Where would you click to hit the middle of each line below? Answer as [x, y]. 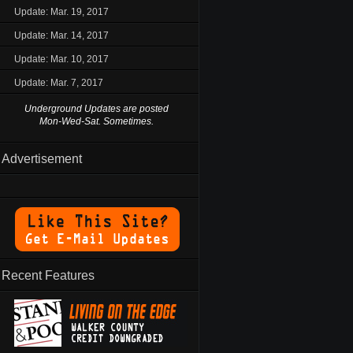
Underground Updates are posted [96, 109]
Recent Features [48, 275]
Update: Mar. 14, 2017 [61, 35]
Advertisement [42, 159]
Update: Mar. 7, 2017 [59, 83]
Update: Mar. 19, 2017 [61, 12]
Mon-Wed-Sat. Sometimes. [96, 121]
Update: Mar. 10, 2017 [61, 59]
